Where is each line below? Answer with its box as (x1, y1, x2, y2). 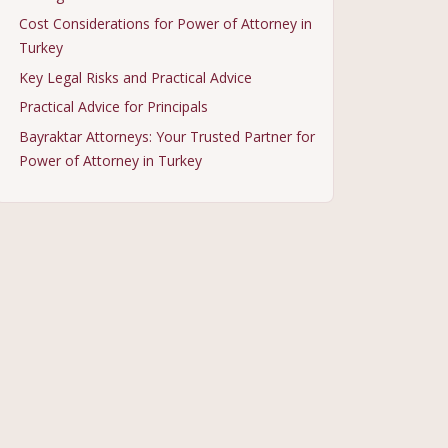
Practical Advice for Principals (19, 97, 208, 117)
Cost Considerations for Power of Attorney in (19, 14, 312, 34)
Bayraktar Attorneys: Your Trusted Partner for (19, 126, 315, 146)
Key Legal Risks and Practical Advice (19, 67, 252, 87)
